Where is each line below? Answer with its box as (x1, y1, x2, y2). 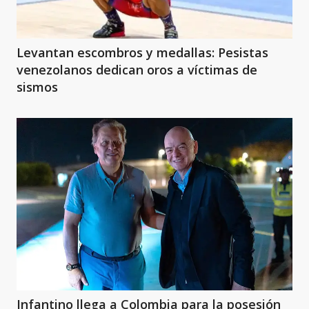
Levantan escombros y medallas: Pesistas (17, 43, 268, 61)
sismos (17, 78, 58, 95)
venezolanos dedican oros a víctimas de (17, 61, 257, 78)
